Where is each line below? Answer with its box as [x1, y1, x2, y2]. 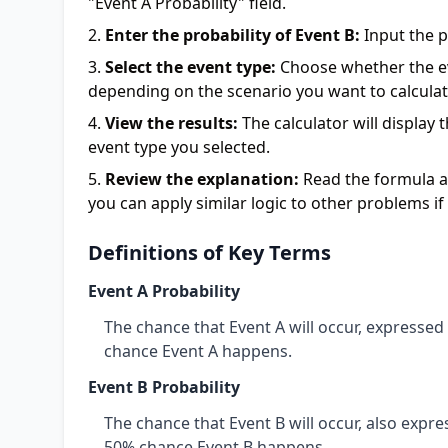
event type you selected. [88, 136, 270, 158]
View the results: [105, 112, 238, 134]
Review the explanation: [105, 168, 299, 190]
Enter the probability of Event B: [105, 24, 360, 46]
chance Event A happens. [104, 340, 292, 362]
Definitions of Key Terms [88, 239, 331, 266]
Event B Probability [88, 376, 240, 398]
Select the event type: [105, 56, 276, 78]
